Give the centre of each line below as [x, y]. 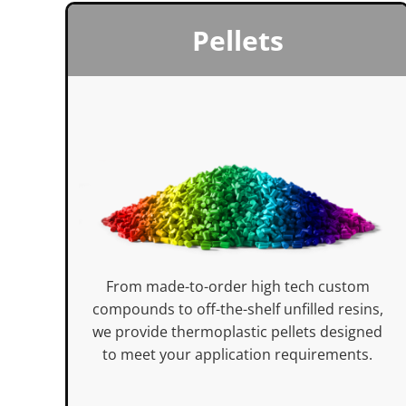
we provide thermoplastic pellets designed [237, 332]
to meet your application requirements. [237, 355]
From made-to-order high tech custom [237, 287]
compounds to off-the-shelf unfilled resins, [237, 309]
